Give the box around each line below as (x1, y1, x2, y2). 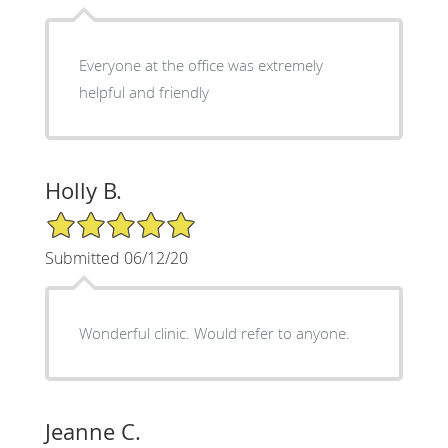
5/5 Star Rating (44, 208, 144, 228)
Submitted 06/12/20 (44, 246, 188, 269)
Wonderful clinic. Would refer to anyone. (78, 322, 350, 343)
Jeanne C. (44, 416, 141, 446)
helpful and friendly (78, 81, 209, 102)
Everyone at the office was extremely (78, 54, 145, 75)
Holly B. (44, 175, 122, 205)
